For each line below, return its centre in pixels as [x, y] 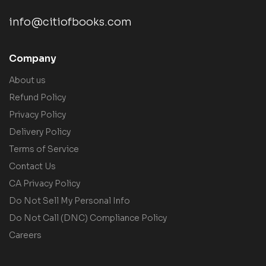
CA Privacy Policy [45, 184]
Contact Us [32, 167]
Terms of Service [44, 149]
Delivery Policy [40, 132]
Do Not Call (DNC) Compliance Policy [88, 218]
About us [27, 80]
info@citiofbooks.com [70, 22]
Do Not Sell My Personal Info [69, 201]
